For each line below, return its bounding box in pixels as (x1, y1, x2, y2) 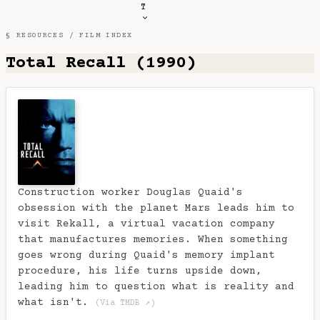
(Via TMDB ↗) (95, 299, 155, 309)
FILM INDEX (79, 31, 133, 39)
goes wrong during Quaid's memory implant (18, 250, 275, 262)
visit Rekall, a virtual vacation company (18, 219, 275, 231)
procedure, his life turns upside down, (18, 266, 262, 278)
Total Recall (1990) (6, 53, 196, 73)
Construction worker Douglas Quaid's (18, 187, 243, 199)
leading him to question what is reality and (18, 281, 294, 294)
